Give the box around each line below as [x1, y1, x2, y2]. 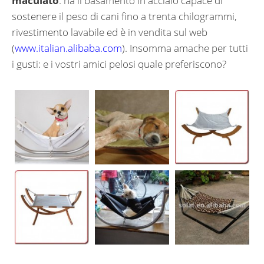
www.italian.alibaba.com [15, 41, 122, 55]
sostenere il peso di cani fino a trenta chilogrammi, [12, 9, 237, 24]
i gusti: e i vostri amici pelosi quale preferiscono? [12, 57, 226, 71]
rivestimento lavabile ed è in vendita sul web [12, 25, 207, 39]
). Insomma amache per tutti [122, 41, 248, 55]
